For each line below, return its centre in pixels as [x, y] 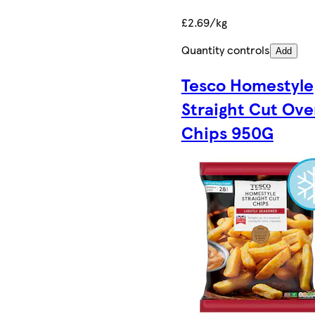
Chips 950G [227, 133]
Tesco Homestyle [247, 85]
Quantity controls [225, 50]
